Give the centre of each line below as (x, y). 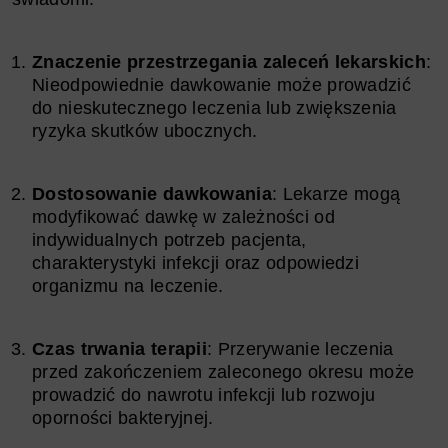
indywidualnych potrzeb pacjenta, (169, 239)
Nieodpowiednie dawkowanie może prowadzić (221, 84)
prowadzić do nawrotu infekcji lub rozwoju (204, 394)
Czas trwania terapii (119, 348)
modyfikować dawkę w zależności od (183, 216)
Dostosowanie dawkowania (152, 193)
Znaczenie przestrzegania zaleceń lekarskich (229, 61)
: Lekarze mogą (336, 193)
